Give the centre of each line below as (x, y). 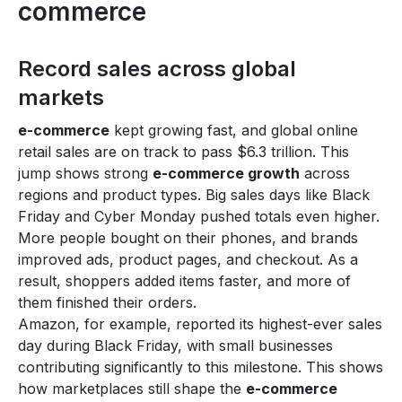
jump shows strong (85, 173)
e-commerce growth (226, 173)
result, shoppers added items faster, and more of (184, 280)
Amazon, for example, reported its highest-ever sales (200, 323)
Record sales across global (157, 68)
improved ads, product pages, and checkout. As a (188, 259)
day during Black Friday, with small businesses (175, 345)
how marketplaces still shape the (132, 388)
